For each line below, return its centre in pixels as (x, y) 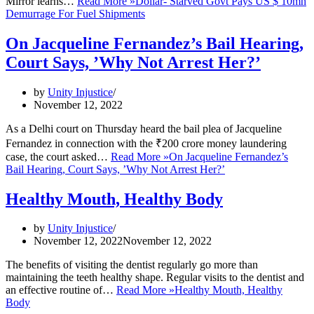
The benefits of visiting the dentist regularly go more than (132, 265)
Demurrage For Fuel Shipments (75, 13)
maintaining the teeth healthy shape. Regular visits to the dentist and (155, 278)
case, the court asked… (58, 156)
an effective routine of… (61, 290)
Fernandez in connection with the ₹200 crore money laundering (146, 143)
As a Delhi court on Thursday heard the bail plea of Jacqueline (144, 128)
